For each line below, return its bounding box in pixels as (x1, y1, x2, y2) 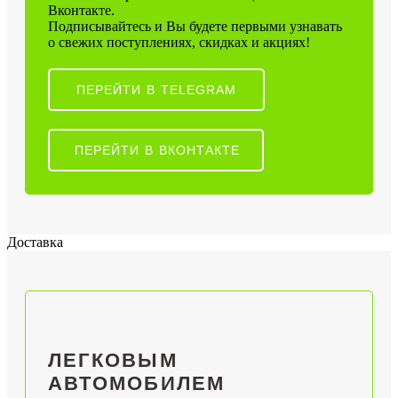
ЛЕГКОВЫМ (48, 349, 178, 372)
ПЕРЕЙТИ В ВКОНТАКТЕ (75, 142, 240, 157)
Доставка (7, 234, 63, 250)
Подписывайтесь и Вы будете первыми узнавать (48, 18, 342, 34)
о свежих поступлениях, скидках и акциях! (48, 34, 310, 50)
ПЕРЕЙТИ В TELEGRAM (76, 82, 236, 97)
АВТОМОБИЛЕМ (48, 372, 226, 395)
